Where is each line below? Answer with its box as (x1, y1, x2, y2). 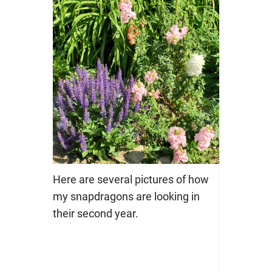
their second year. (52, 206, 141, 220)
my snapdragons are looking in (52, 189, 200, 203)
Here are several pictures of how (52, 172, 209, 186)
